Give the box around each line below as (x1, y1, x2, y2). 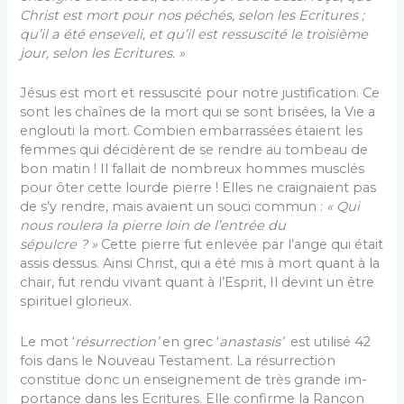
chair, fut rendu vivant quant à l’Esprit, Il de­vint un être (20, 274, 375, 291)
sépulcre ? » (20, 236, 98, 253)
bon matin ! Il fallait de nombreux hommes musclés (20, 161, 365, 178)
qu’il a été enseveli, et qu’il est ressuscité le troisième (20, 26, 369, 43)
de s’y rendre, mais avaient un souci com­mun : (20, 198, 327, 216)
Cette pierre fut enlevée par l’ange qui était (97, 236, 384, 253)
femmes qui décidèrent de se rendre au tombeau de (20, 142, 369, 159)
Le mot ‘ (20, 333, 76, 350)
